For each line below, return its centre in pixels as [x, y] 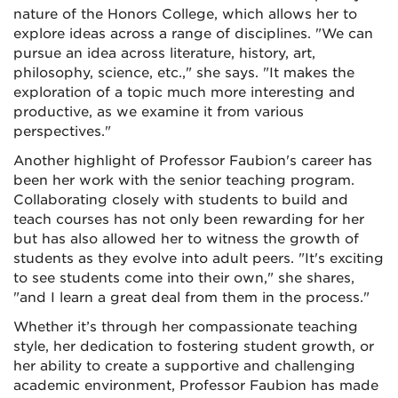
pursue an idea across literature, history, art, [164, 54]
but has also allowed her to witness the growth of [186, 239]
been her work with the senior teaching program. [184, 181]
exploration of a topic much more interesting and [184, 93]
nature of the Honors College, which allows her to [185, 15]
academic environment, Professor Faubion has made [196, 386]
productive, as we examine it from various [159, 112]
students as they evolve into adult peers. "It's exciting [199, 259]
